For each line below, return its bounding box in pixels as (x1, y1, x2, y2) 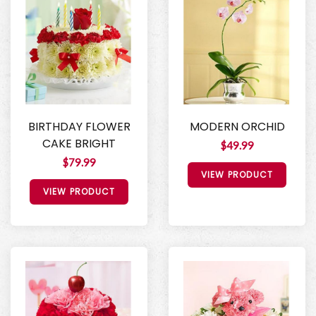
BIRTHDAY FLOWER (28, 118, 130, 135)
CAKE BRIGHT (42, 135, 116, 152)
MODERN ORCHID (189, 118, 285, 135)
